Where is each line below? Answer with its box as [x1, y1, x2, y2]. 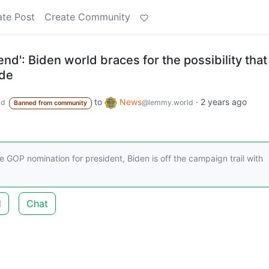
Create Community [44, 11, 130, 23]
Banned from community [13, 99, 87, 107]
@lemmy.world [141, 98, 193, 107]
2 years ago [200, 97, 247, 107]
